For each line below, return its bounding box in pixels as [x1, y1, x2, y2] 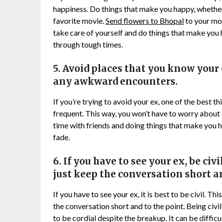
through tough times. [53, 40, 123, 50]
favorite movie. [53, 16, 106, 26]
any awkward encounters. [53, 76, 178, 88]
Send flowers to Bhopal [106, 16, 184, 26]
